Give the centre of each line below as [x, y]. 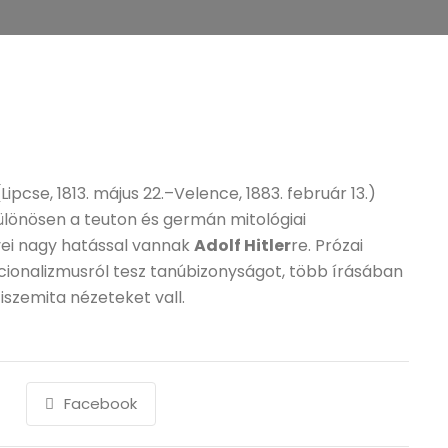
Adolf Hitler [243, 245]
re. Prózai [327, 245]
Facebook [100, 403]
